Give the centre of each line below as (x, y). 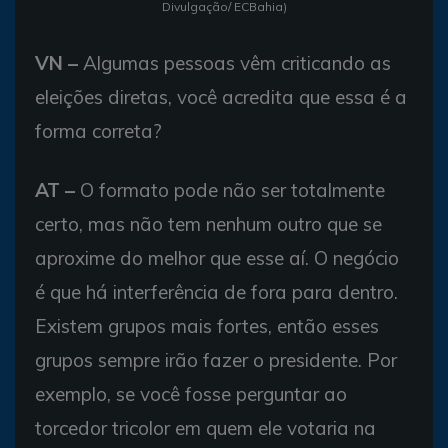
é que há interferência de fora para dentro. (216, 292)
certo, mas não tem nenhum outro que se (208, 224)
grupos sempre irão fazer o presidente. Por (216, 360)
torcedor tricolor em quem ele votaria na (205, 428)
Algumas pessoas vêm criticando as (234, 63)
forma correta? (98, 131)
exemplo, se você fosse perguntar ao (191, 394)
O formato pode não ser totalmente (230, 190)
